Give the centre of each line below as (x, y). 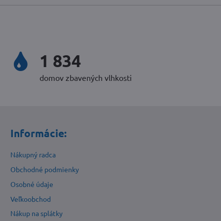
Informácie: (38, 133)
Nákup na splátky (36, 213)
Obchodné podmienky (44, 169)
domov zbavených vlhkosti (85, 78)
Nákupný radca (33, 155)
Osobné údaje (32, 184)
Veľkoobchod (30, 199)
